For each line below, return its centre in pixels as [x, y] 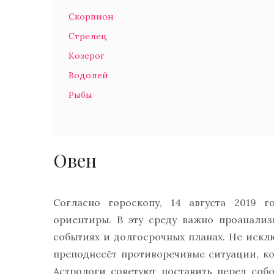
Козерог [87, 56]
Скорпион [91, 17]
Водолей [88, 76]
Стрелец [88, 36]
